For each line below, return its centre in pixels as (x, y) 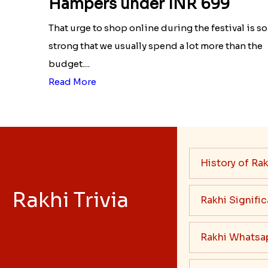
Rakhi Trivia (70, 200)
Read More (73, 81)
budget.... (69, 63)
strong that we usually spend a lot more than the (156, 45)
